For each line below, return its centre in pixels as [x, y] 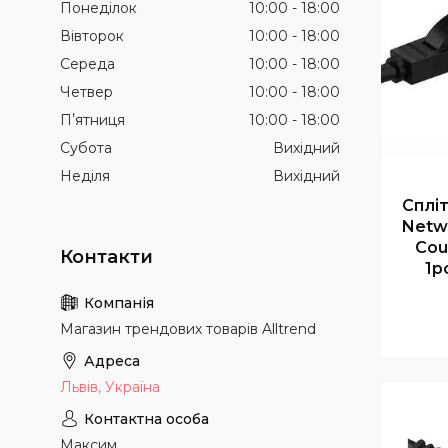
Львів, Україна [110, 387]
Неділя [85, 176]
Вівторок [92, 36]
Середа [87, 64]
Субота [86, 148]
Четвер [86, 92]
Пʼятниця [92, 120]
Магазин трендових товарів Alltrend [188, 329]
